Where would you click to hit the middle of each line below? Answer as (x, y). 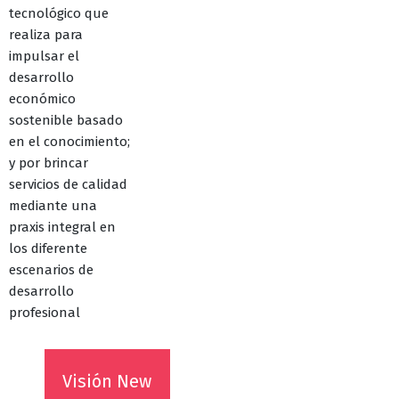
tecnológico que (59, 13)
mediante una (53, 206)
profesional (45, 313)
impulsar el (44, 56)
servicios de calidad (68, 184)
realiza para (46, 35)
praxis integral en (62, 227)
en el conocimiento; (69, 142)
